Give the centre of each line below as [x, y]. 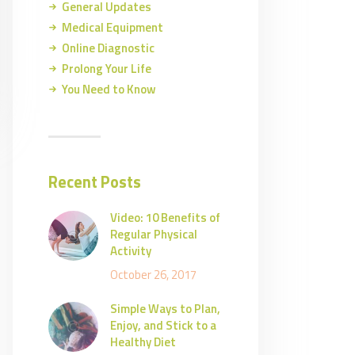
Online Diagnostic [109, 48]
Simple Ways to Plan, [165, 308]
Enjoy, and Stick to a [163, 325]
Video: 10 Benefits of [165, 218]
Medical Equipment [113, 28]
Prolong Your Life [107, 69]
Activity [131, 251]
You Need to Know [109, 90]
